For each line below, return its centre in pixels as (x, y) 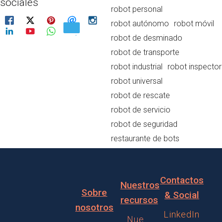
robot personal (137, 9)
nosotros (94, 207)
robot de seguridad (144, 124)
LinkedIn (182, 214)
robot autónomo (140, 23)
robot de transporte (145, 52)
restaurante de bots (145, 138)
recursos (139, 200)
